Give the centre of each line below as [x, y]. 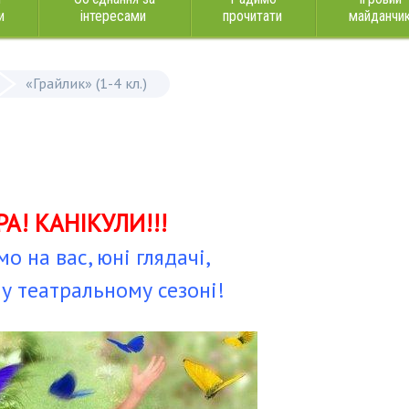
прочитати [252, 16]
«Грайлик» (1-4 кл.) [86, 83]
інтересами [113, 16]
